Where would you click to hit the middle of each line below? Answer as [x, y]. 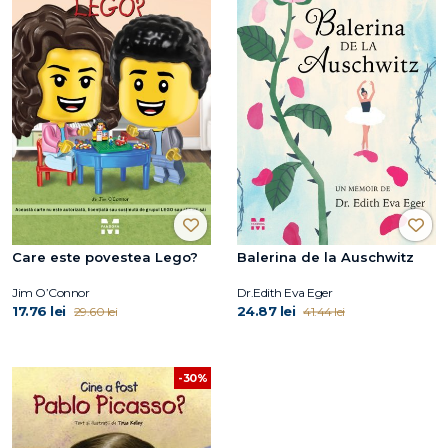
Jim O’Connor [50, 292]
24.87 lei [266, 310]
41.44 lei [324, 311]
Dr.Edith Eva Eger [284, 292]
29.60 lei [95, 311]
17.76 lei [39, 310]
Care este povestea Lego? [105, 256]
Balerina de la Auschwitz [325, 256]
